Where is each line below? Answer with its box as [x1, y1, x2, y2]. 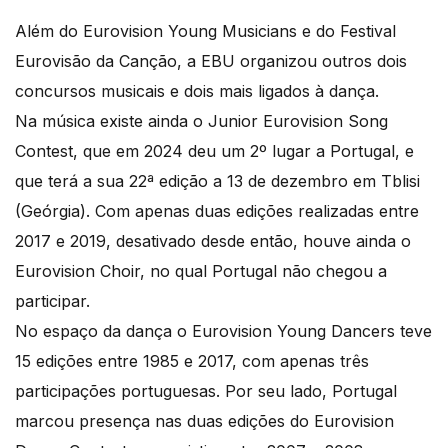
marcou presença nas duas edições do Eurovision [15, 410, 394, 431]
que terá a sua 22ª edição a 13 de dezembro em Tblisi [15, 170, 420, 191]
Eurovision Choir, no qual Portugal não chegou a [15, 260, 387, 281]
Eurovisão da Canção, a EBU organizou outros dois [15, 50, 407, 71]
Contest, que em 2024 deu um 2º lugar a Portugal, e [15, 140, 414, 161]
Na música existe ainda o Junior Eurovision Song [15, 110, 388, 131]
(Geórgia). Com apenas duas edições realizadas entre [15, 200, 419, 221]
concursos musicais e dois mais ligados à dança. [15, 80, 379, 101]
